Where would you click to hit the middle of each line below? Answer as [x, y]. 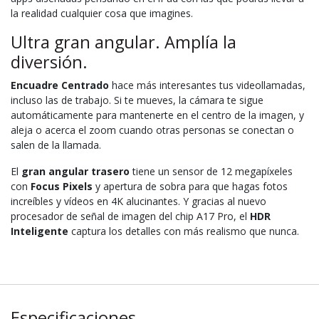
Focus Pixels [62, 186]
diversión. [49, 62]
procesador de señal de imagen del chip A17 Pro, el [130, 216]
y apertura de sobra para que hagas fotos [190, 186]
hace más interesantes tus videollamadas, [207, 85]
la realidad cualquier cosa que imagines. [102, 13]
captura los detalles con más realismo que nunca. [184, 231]
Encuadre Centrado [60, 85]
